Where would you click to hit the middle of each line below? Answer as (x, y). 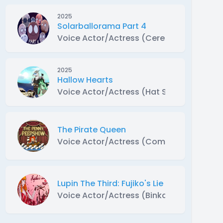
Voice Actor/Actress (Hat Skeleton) (129, 92)
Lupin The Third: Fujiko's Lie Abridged (130, 183)
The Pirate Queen (91, 129)
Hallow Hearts (85, 80)
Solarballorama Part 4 (102, 26)
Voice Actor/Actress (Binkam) (118, 195)
